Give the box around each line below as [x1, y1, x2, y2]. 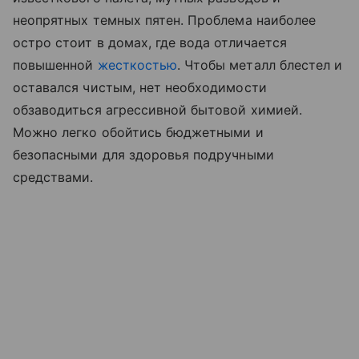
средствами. [13, 168, 98, 185]
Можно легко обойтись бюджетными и [13, 123, 264, 140]
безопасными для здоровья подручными [13, 146, 274, 163]
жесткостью [97, 56, 178, 73]
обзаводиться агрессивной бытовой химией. [13, 101, 302, 118]
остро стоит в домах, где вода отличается [13, 34, 287, 50]
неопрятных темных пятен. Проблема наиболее [13, 11, 317, 28]
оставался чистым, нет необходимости [13, 79, 267, 95]
